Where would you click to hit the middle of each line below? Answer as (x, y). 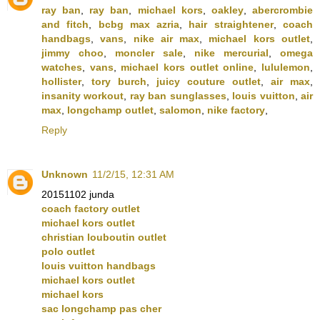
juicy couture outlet (209, 82)
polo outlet (68, 252)
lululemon (286, 67)
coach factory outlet (91, 209)
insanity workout (83, 96)
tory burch (119, 82)
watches (62, 67)
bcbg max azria (139, 25)
